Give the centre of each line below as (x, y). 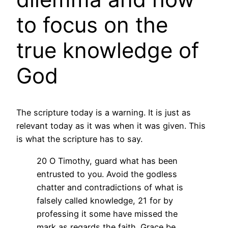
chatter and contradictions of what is (110, 187)
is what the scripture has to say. (79, 139)
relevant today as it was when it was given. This (111, 126)
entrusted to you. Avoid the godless (107, 174)
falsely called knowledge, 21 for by (105, 200)
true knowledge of (108, 50)
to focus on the (92, 24)
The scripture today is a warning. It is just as (104, 113)
